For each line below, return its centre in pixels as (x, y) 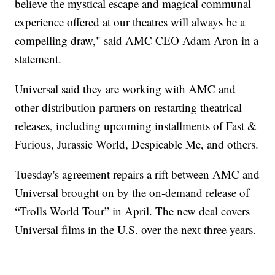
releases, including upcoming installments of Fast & (136, 126)
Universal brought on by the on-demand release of (132, 193)
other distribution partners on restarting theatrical (129, 107)
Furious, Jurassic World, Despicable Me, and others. (137, 144)
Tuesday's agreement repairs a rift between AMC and (137, 174)
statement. (38, 59)
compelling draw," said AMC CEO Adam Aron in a (137, 41)
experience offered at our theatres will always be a (130, 22)
